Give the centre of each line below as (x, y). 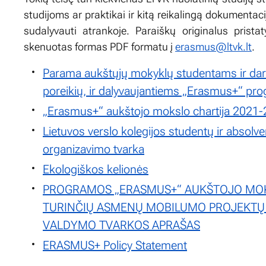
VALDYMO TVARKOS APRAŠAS (121, 225)
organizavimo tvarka (94, 149)
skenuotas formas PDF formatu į (99, 46)
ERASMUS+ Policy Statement (115, 245)
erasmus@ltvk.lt (213, 46)
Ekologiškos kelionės (96, 169)
